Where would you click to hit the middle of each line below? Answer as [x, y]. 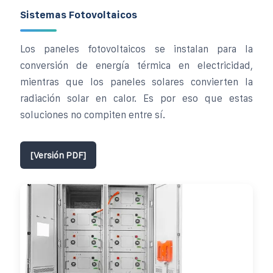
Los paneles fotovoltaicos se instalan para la [136, 49]
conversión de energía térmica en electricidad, [136, 65]
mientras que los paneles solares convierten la [136, 82]
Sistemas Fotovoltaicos [79, 14]
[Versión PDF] [58, 155]
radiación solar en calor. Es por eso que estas [136, 98]
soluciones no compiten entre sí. [93, 115]
